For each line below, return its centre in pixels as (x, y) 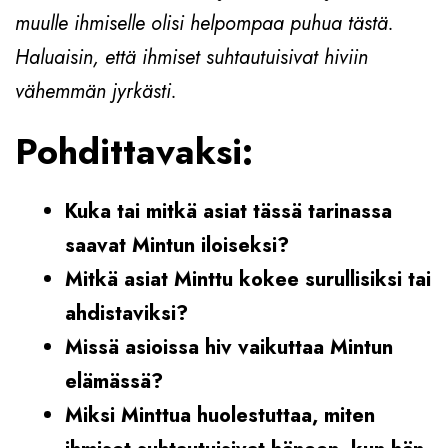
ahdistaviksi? (126, 313)
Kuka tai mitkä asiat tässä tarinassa (228, 211)
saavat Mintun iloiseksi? (177, 245)
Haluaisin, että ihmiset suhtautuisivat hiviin (191, 57)
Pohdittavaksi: (134, 151)
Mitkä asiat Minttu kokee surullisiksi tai (248, 279)
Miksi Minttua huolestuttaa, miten (220, 415)
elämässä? (114, 381)
